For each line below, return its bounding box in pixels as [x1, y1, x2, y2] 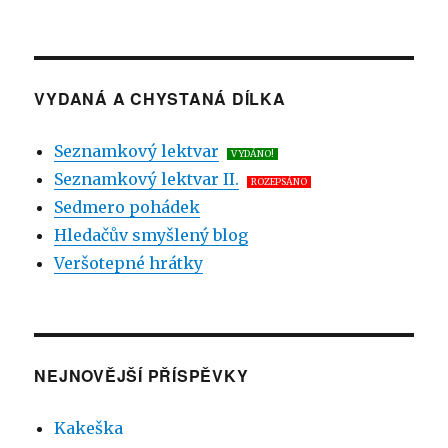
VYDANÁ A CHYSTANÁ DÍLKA [34, 87, 286, 111]
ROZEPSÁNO [247, 176, 312, 189]
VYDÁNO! [227, 148, 279, 161]
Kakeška [54, 418, 124, 439]
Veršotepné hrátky [54, 253, 204, 274]
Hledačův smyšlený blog [54, 225, 249, 246]
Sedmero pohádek [54, 197, 201, 218]
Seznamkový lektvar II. [54, 169, 240, 190]
